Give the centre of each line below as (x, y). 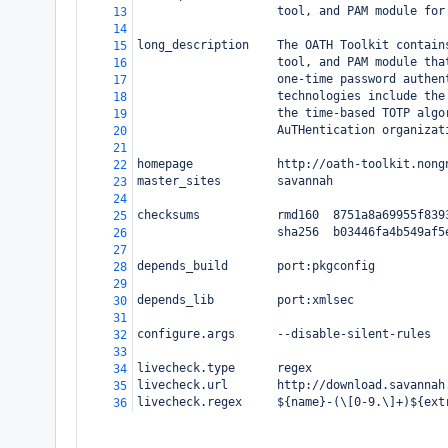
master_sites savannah (235, 181)
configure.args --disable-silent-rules (284, 334)
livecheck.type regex (224, 368)
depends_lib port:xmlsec (245, 300)
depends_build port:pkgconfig (256, 266)
